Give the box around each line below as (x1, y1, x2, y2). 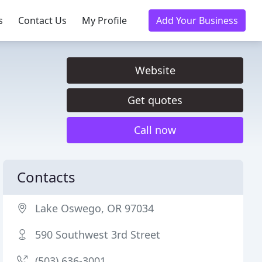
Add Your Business (156, 14, 238, 27)
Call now (134, 123, 176, 137)
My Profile (82, 14, 127, 27)
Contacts (17, 167, 76, 187)
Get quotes (127, 93, 182, 107)
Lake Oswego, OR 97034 (35, 201, 154, 215)
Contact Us (18, 14, 67, 27)
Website (135, 63, 175, 77)
